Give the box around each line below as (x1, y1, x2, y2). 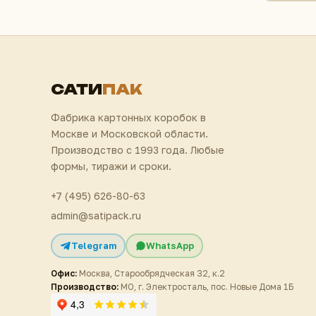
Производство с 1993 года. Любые (51, 143, 224, 156)
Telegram (71, 240, 116, 252)
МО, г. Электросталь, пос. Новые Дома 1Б (119, 281, 293, 292)
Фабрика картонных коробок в (51, 111, 206, 123)
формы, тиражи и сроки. (51, 159, 171, 172)
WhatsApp (145, 240, 194, 252)
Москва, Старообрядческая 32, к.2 (77, 267, 225, 279)
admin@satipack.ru (51, 209, 141, 221)
